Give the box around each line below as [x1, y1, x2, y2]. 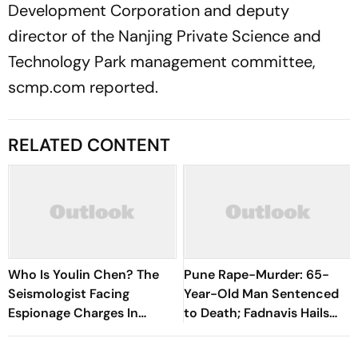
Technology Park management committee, [8, 51, 316, 72]
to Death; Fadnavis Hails [184, 304, 329, 321]
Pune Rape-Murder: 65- [184, 266, 329, 283]
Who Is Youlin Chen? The [8, 266, 159, 283]
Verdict [184, 324, 229, 340]
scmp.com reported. [8, 77, 158, 97]
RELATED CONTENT [8, 133, 170, 157]
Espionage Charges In [8, 304, 138, 321]
